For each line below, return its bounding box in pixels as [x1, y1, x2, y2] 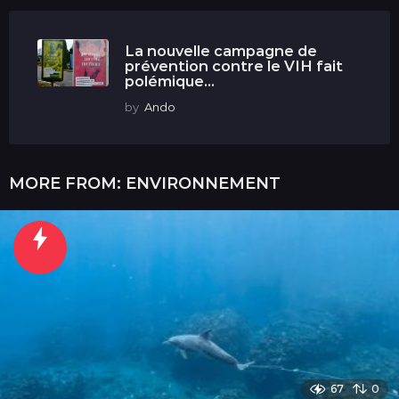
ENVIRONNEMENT [126, 173, 281, 193]
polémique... [125, 71, 215, 90]
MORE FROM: [9, 173, 126, 193]
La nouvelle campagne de [125, 41, 317, 60]
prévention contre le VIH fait [125, 56, 343, 75]
